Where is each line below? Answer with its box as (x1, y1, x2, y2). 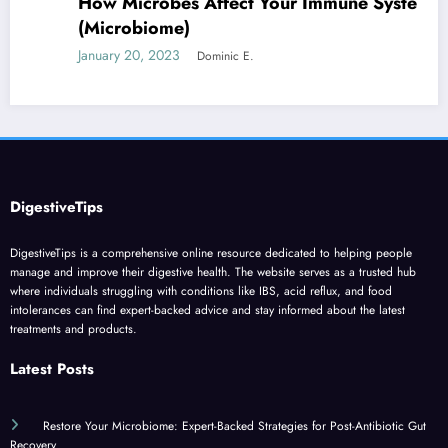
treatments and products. (10, 320, 137, 339)
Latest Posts (10, 357, 94, 380)
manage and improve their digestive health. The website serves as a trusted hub (10, 263, 416, 282)
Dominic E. (155, 47, 212, 66)
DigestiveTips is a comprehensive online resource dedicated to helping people (10, 244, 412, 263)
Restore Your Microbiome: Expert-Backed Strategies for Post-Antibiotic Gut (42, 416, 426, 435)
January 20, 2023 (36, 45, 138, 66)
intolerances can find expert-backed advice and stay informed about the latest (10, 301, 405, 320)
